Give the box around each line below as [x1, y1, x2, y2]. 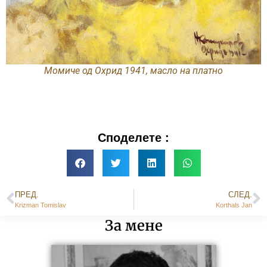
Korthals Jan [216, 201, 252, 209]
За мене [104, 216, 163, 235]
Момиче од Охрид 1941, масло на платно [44, 64, 223, 76]
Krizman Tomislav [15, 201, 66, 209]
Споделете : [98, 131, 169, 144]
